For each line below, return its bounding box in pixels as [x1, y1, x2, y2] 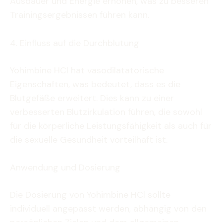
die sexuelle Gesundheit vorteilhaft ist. [10, 133, 167, 146]
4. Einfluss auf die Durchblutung [10, 37, 139, 49]
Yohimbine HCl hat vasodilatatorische [10, 64, 164, 76]
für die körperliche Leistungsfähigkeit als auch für [10, 119, 212, 132]
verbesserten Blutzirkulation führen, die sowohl [10, 106, 202, 118]
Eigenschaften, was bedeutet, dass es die [10, 78, 180, 90]
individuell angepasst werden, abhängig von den [10, 203, 207, 215]
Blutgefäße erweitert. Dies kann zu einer [10, 92, 174, 104]
